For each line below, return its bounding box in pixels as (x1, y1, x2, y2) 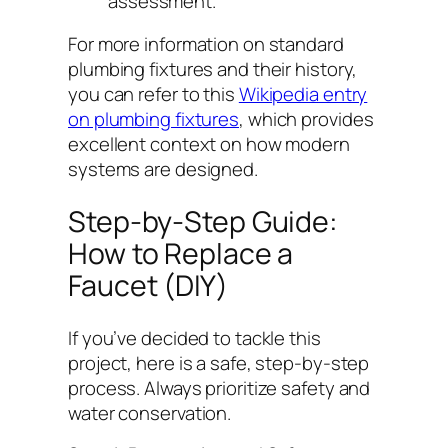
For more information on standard (68, 31, 344, 58)
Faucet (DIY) (68, 266, 228, 306)
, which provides (239, 106, 374, 133)
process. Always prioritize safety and (68, 374, 371, 401)
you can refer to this (68, 81, 239, 108)
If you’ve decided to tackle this (68, 324, 321, 351)
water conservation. (68, 399, 232, 426)
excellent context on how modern (68, 131, 350, 158)
